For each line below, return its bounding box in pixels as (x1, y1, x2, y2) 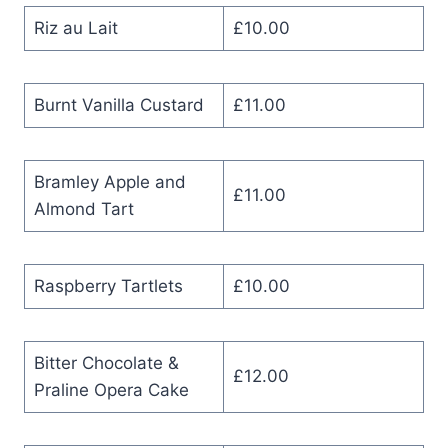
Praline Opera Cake (33, 379, 189, 400)
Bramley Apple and (33, 171, 186, 192)
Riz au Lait (33, 17, 118, 38)
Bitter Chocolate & (33, 352, 179, 373)
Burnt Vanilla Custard (33, 94, 204, 115)
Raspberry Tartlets (33, 275, 183, 296)
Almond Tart (33, 198, 134, 219)
